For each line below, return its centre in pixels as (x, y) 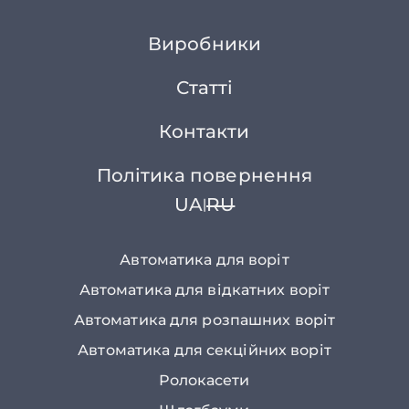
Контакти (204, 131)
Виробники (204, 44)
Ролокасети (204, 380)
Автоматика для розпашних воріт (204, 320)
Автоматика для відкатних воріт (204, 290)
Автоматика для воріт (204, 260)
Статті (204, 88)
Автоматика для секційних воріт (204, 350)
